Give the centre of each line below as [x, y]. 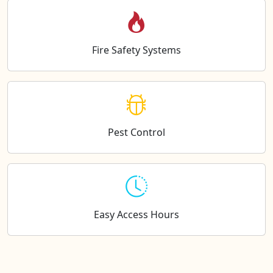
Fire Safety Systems [136, 50]
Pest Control [136, 132]
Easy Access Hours [136, 214]
